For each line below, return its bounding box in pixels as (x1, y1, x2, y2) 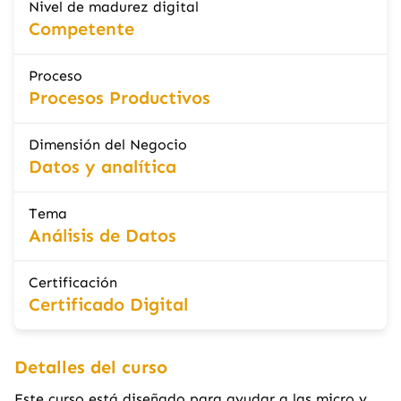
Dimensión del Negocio (29, 136, 187, 153)
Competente (29, 18, 134, 39)
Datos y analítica (29, 156, 176, 177)
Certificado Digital (29, 294, 188, 315)
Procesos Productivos (29, 87, 210, 108)
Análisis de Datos (29, 225, 176, 246)
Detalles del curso (14, 356, 167, 378)
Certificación (29, 274, 117, 291)
